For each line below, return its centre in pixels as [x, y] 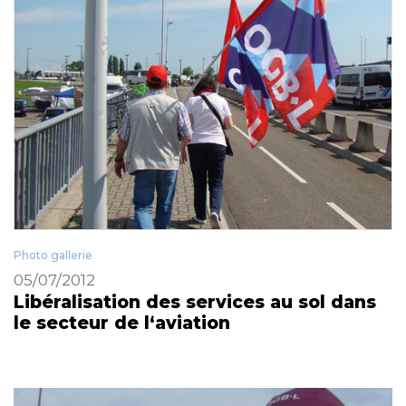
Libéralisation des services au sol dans [195, 302]
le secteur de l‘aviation [122, 323]
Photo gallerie [53, 255]
